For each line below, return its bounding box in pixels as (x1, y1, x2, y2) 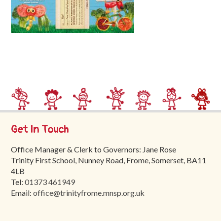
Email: (11, 187, 34, 197)
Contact (11, 81, 44, 93)
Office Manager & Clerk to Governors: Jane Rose (11, 144, 177, 154)
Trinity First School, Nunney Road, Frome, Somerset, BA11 (11, 155, 207, 165)
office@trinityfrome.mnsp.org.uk (33, 187, 145, 197)
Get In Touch (11, 123, 69, 136)
